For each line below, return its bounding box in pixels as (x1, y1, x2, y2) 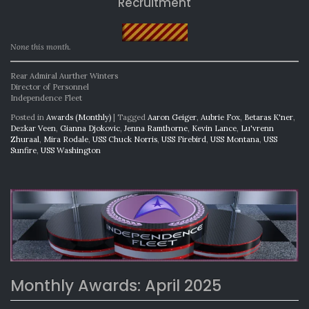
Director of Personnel (10, 82, 89, 92)
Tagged (117, 112, 148, 123)
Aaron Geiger (148, 112, 197, 123)
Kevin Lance (192, 123, 237, 134)
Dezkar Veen (10, 123, 56, 134)
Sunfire (10, 146, 37, 156)
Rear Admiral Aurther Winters (10, 71, 118, 81)
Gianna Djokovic (60, 123, 120, 134)
